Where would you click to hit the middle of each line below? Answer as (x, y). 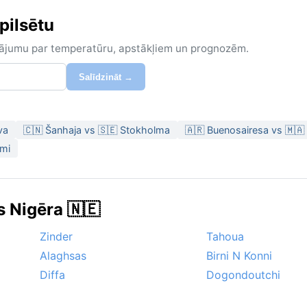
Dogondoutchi (243, 275)
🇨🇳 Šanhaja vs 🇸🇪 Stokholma (97, 130)
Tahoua (225, 237)
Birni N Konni (239, 256)
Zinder (56, 237)
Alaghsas (63, 256)
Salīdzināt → (106, 77)
